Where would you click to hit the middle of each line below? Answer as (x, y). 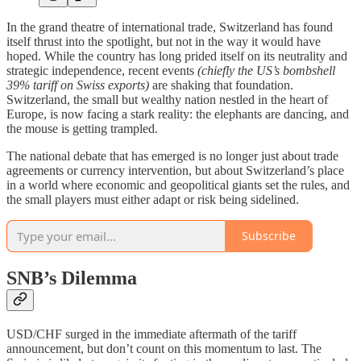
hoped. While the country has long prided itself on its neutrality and (177, 56)
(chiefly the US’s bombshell (266, 70)
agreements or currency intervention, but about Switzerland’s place (175, 170)
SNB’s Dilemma (72, 278)
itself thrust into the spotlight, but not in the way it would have (164, 41)
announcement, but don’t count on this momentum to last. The (164, 349)
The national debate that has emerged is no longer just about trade (172, 156)
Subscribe (269, 236)
